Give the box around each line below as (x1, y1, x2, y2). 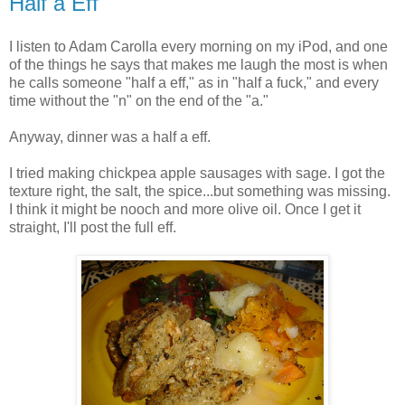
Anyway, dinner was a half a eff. (9, 128, 211, 145)
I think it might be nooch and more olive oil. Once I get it (9, 201, 361, 217)
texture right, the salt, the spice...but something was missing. (9, 183, 391, 199)
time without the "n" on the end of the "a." (9, 92, 268, 108)
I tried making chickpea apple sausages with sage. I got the (9, 165, 385, 181)
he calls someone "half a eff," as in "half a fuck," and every (9, 74, 379, 90)
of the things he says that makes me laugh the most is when (9, 56, 388, 72)
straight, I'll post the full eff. (9, 219, 176, 235)
